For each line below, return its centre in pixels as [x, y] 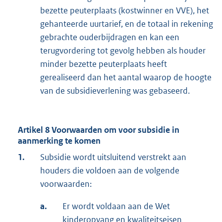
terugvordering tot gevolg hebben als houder [123, 51]
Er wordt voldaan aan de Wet [116, 206]
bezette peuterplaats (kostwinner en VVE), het [125, 11]
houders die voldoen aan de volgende [110, 171]
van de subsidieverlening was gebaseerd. [115, 91]
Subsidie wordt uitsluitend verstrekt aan [113, 157]
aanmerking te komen [59, 141]
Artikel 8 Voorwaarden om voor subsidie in [99, 130]
